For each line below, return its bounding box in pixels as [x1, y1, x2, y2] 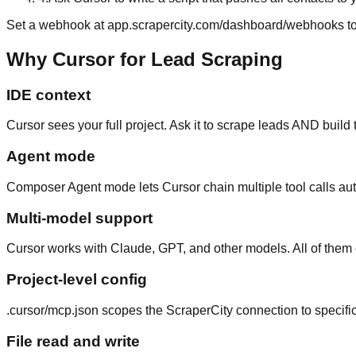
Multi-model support [6, 209, 153, 226]
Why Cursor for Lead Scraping [6, 48, 283, 70]
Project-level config [6, 271, 147, 288]
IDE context [6, 86, 91, 103]
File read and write [6, 332, 140, 350]
